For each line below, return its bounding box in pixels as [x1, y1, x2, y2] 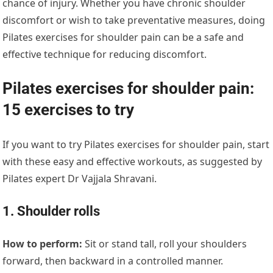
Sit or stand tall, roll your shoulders [82, 237, 247, 251]
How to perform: [2, 237, 83, 251]
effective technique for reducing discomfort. [2, 48, 207, 62]
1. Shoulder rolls [2, 204, 101, 219]
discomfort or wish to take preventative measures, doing [2, 13, 266, 27]
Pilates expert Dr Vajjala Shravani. [2, 172, 157, 186]
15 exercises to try [2, 101, 135, 119]
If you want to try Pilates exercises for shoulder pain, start [2, 138, 270, 152]
